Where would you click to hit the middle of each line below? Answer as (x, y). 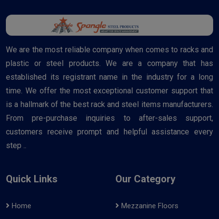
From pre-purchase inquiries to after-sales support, (109, 118)
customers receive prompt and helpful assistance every (109, 131)
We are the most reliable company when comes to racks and (109, 49)
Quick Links (32, 179)
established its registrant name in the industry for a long (109, 77)
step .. (16, 145)
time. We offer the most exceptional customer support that (109, 90)
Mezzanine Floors (149, 206)
